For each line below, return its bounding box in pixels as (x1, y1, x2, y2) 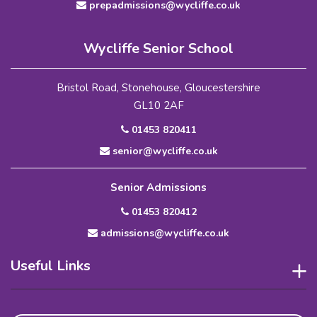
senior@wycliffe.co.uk (109, 144, 218, 158)
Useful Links (11, 256, 91, 276)
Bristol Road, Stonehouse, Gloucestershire (57, 81, 260, 96)
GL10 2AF (133, 98, 184, 113)
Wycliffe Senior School (83, 39, 234, 59)
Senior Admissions (110, 180, 207, 195)
